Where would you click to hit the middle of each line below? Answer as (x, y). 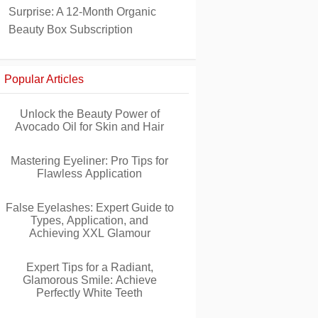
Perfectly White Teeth (89, 293)
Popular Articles (44, 79)
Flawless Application (89, 174)
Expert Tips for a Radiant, (89, 267)
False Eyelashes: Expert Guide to (89, 208)
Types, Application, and (89, 220)
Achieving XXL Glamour (89, 233)
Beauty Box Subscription (71, 29)
